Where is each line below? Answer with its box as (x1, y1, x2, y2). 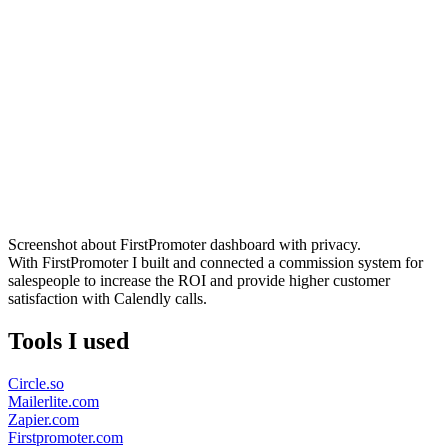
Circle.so (8, 374, 64, 392)
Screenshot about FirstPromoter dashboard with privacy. (8, 236, 361, 254)
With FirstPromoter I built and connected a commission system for (8, 254, 423, 272)
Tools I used (8, 327, 129, 354)
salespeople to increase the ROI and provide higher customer (8, 272, 390, 290)
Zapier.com (8, 410, 79, 428)
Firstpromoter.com (8, 428, 123, 446)
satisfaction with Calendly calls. (8, 290, 207, 308)
